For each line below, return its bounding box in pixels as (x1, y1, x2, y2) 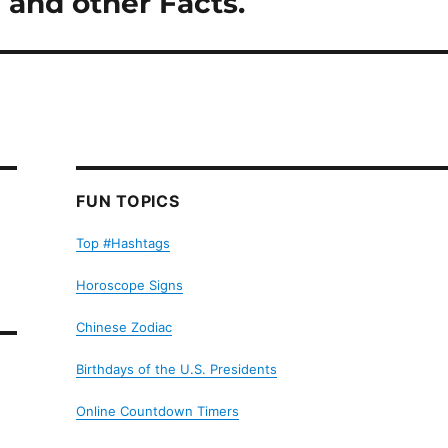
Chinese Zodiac (76, 318, 173, 335)
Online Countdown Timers (76, 402, 240, 419)
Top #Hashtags (76, 234, 171, 251)
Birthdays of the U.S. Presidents (76, 360, 278, 377)
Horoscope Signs (76, 276, 184, 293)
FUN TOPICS (76, 190, 180, 211)
